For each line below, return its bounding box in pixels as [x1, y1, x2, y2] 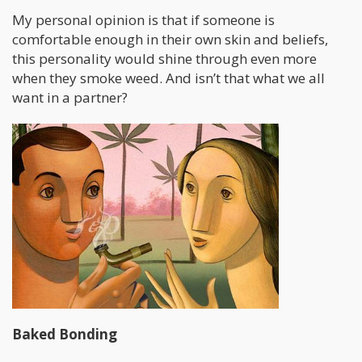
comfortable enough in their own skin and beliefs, [12, 30, 328, 49]
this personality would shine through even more [12, 49, 317, 69]
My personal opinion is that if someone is [12, 11, 275, 30]
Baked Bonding [12, 325, 117, 344]
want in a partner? [12, 88, 128, 107]
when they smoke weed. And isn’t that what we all [12, 69, 325, 88]
